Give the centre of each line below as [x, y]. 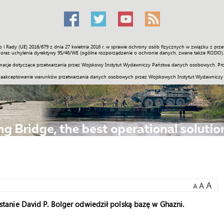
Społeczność [47, 49]
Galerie [151, 49]
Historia [117, 49]
